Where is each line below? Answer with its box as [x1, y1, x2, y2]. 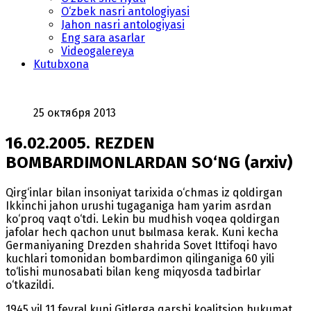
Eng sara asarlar [61, 31, 145, 44]
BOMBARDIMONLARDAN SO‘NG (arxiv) [6, 152, 292, 172]
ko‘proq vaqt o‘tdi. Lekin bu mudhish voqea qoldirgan [6, 212, 280, 226]
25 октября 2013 [33, 106, 116, 119]
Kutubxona [33, 57, 89, 71]
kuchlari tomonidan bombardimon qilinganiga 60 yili [6, 251, 274, 265]
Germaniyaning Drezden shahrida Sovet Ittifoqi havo [6, 238, 277, 252]
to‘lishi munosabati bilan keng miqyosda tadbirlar [6, 264, 261, 278]
